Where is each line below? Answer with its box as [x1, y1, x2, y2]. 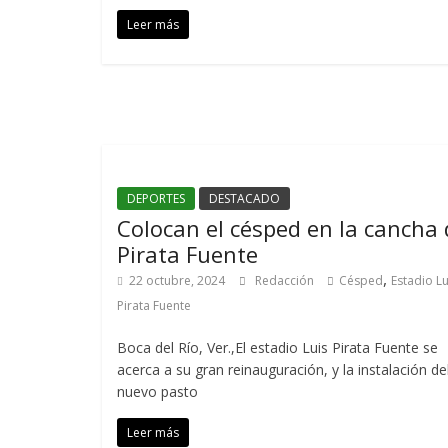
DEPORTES [127, 190, 185, 207]
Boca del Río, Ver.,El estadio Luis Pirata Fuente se [117, 338, 438, 357]
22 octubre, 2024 [129, 272, 225, 289]
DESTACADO [209, 190, 280, 207]
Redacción [255, 272, 317, 289]
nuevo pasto [117, 382, 198, 401]
